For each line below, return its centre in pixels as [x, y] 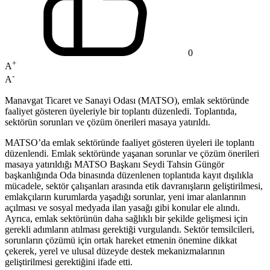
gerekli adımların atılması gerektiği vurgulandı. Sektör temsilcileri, [130, 229]
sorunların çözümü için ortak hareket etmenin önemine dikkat [121, 240]
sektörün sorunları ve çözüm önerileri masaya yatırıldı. [108, 122]
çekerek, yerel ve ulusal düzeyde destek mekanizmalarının [115, 251]
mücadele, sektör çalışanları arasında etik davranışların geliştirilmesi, [134, 186]
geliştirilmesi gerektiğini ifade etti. [69, 262]
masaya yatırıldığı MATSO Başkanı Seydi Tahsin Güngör [115, 164]
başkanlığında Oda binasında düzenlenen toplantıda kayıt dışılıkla [129, 175]
